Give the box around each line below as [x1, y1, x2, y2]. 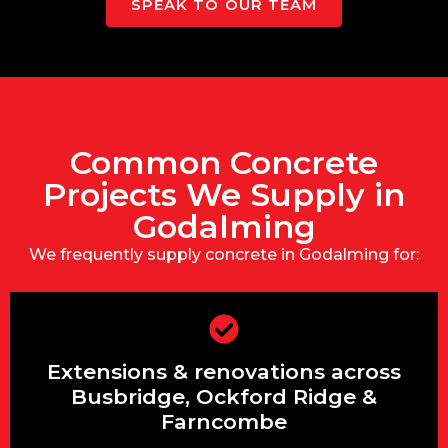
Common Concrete [70, 143, 378, 183]
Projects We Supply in [43, 175, 405, 215]
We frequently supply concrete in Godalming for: [29, 245, 419, 265]
